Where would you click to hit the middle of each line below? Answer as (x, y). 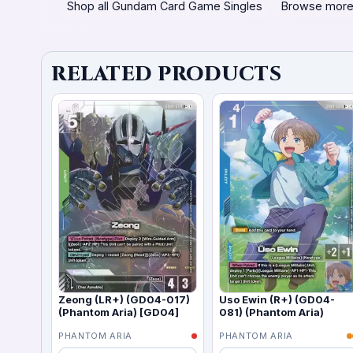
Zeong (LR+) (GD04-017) (124, 299)
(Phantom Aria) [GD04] (119, 312)
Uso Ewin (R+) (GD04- (277, 299)
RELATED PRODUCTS (167, 74)
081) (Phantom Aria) (271, 312)
